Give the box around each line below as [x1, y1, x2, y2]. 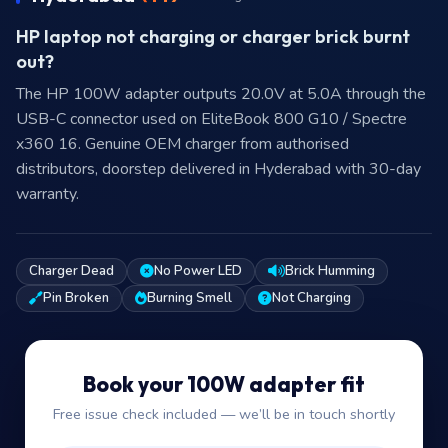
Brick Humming [285, 262, 375, 280]
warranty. [16, 183, 79, 205]
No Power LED [154, 262, 242, 280]
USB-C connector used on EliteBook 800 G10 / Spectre [16, 108, 407, 130]
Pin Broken [43, 289, 109, 307]
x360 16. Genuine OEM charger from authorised [16, 133, 349, 155]
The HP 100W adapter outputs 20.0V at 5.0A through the [16, 83, 426, 105]
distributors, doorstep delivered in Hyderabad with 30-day [16, 158, 421, 180]
